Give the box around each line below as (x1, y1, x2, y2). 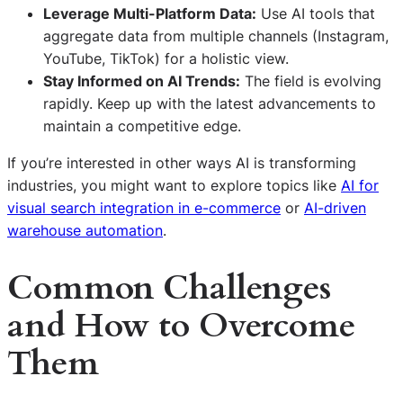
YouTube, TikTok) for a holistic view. (43, 49, 289, 67)
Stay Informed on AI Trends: (43, 71, 240, 90)
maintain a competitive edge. (43, 116, 241, 135)
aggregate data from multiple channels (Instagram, (43, 26, 389, 45)
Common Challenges (7, 264, 331, 311)
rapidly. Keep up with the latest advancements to (43, 94, 376, 112)
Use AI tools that (256, 4, 375, 22)
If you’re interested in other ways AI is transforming (7, 153, 356, 172)
